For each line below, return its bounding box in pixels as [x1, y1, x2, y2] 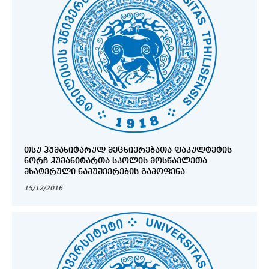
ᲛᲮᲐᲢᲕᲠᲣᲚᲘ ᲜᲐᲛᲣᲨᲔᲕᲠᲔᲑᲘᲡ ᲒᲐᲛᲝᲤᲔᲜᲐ [24, 167, 185, 176]
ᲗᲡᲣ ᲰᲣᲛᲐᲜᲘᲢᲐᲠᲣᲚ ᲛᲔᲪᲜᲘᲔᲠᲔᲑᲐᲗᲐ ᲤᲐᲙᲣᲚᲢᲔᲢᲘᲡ [24, 145, 232, 154]
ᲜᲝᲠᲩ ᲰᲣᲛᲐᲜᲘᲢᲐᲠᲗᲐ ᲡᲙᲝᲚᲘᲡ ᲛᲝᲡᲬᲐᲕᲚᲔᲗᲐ [24, 156, 207, 165]
